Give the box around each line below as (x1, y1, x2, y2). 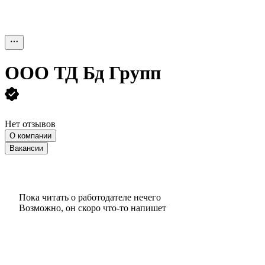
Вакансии (9, 143, 43, 153)
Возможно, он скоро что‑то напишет (19, 202, 166, 213)
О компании (9, 131, 51, 140)
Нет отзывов (5, 118, 56, 129)
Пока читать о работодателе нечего (19, 192, 161, 202)
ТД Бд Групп (54, 62, 161, 84)
